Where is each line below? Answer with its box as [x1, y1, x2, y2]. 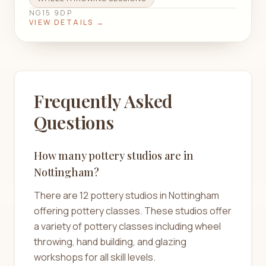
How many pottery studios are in [34, 148, 194, 163]
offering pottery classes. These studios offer [34, 204, 232, 218]
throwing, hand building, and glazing [34, 235, 186, 249]
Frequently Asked [34, 89, 173, 113]
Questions [34, 110, 114, 135]
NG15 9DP [29, 8, 73, 18]
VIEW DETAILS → [29, 17, 105, 28]
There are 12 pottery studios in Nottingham [34, 189, 219, 202]
